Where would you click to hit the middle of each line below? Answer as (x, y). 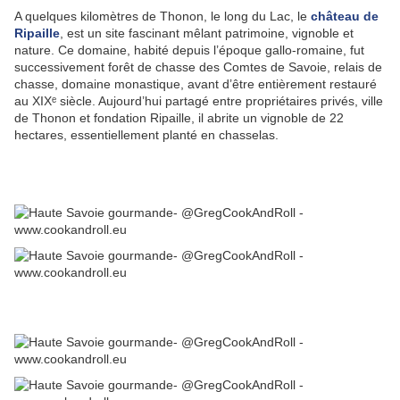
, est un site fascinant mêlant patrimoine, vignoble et (207, 33)
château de (345, 16)
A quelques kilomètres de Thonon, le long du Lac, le (162, 16)
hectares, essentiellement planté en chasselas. (146, 134)
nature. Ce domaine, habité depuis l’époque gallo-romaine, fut (189, 50)
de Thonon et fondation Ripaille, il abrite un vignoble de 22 (179, 117)
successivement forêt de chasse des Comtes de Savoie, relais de (198, 67)
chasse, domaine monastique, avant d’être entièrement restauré (196, 83)
